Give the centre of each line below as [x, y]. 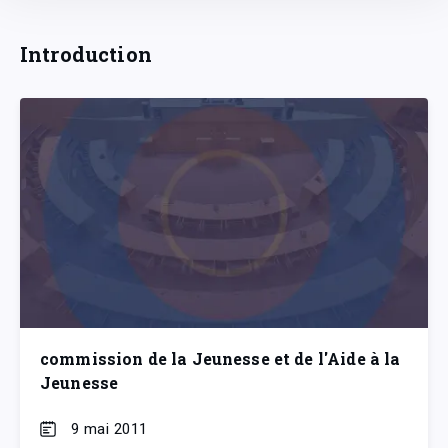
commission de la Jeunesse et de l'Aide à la [220, 358]
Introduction [86, 54]
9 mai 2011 [109, 428]
